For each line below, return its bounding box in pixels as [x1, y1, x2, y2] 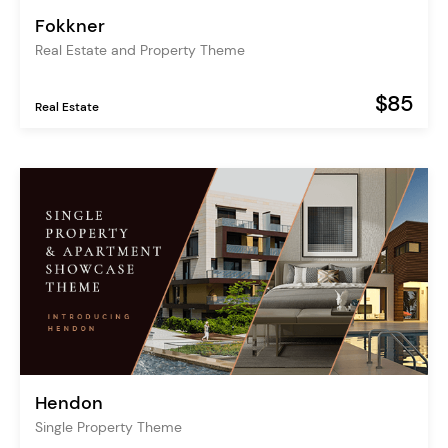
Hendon [35, 391, 103, 416]
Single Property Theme [35, 418, 182, 437]
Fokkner [35, 13, 105, 38]
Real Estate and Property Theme [35, 40, 245, 59]
